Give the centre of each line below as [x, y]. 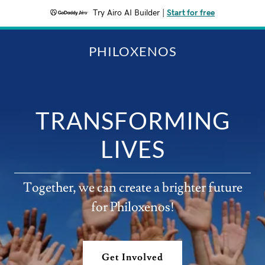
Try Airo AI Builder [126, 13]
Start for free [191, 13]
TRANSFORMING [132, 120]
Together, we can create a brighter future [132, 188]
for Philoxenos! [132, 207]
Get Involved [132, 257]
